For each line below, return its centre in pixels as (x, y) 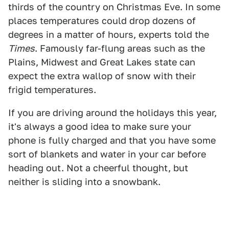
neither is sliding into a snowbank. (84, 182)
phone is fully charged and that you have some (112, 141)
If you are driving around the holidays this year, (112, 113)
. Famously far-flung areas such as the (120, 49)
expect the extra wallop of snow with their (102, 76)
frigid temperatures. (52, 90)
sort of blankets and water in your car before (107, 154)
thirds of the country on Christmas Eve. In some (114, 7)
